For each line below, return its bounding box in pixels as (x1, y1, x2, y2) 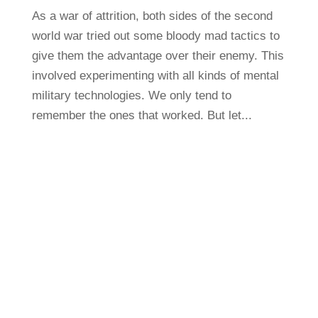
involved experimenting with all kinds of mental (31, 69, 279, 82)
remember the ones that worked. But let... (31, 109, 252, 122)
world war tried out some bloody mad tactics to (31, 29, 280, 43)
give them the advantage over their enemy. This (31, 49, 284, 62)
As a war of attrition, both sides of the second (31, 9, 273, 23)
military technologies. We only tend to (31, 89, 231, 102)
